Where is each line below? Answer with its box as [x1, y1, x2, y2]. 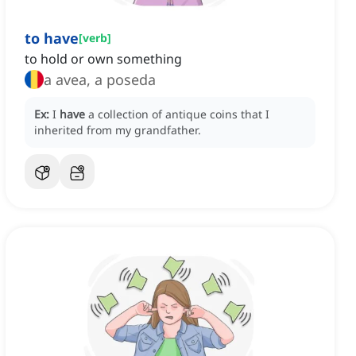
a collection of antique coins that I [88, 106, 269, 122]
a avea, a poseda [44, 70, 156, 90]
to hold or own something [25, 50, 182, 68]
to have [25, 29, 79, 48]
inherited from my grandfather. [34, 122, 201, 138]
